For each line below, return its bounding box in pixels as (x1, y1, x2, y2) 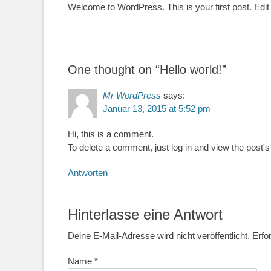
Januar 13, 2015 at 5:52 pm (103, 103, 211, 114)
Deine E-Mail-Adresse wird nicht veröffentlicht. (68, 230, 250, 241)
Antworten (68, 168, 108, 178)
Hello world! (160, 63, 222, 76)
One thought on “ (68, 63, 160, 76)
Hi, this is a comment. (68, 129, 154, 139)
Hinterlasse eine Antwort (68, 206, 223, 223)
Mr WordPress (103, 90, 161, 100)
